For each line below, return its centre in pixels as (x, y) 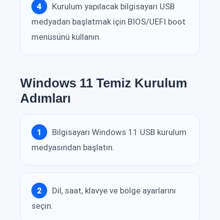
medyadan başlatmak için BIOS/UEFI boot (109, 22)
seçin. (42, 206)
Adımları (45, 98)
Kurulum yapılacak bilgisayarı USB (113, 6)
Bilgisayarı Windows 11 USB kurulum (119, 132)
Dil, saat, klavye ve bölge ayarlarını (114, 190)
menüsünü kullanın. (66, 37)
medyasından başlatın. (73, 148)
